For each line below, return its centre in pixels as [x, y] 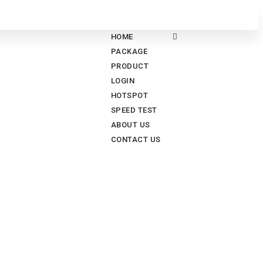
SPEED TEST [134, 110]
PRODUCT [129, 66]
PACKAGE [129, 51]
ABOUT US [130, 125]
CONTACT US [136, 139]
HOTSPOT [129, 95]
